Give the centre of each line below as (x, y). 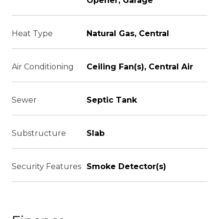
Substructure (39, 133)
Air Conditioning (43, 67)
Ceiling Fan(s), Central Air (140, 67)
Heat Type (32, 33)
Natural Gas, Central (128, 33)
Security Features (46, 166)
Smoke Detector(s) (126, 166)
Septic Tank (112, 100)
